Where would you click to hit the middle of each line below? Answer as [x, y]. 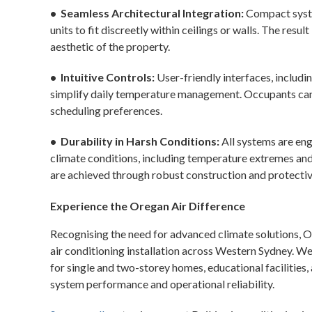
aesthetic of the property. [110, 46]
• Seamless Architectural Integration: [147, 13]
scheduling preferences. [106, 110]
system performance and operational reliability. [162, 284]
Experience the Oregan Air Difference [148, 206]
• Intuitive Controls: [102, 77]
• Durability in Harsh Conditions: [135, 141]
